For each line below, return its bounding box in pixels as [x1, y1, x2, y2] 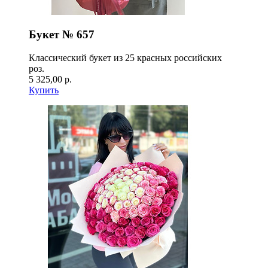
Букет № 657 [29, 28, 95, 41]
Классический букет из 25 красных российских [29, 53, 222, 63]
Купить [29, 85, 59, 96]
